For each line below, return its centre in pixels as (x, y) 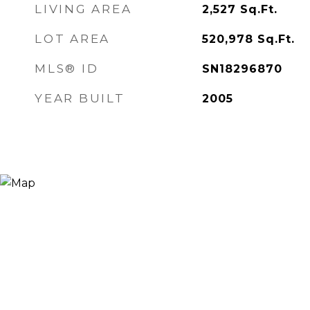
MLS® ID (67, 69)
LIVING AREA (83, 9)
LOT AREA (72, 39)
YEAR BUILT (80, 98)
